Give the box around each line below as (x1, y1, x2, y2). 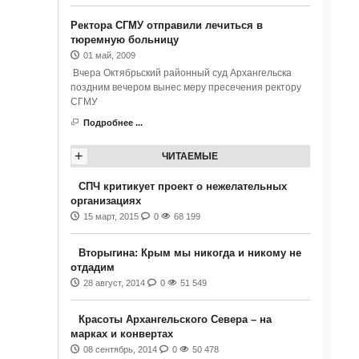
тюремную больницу (70, 34, 179, 46)
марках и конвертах (70, 328, 173, 340)
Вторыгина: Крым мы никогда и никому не (78, 247, 301, 259)
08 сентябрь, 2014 (83, 345, 157, 354)
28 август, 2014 (83, 278, 145, 288)
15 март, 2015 (83, 212, 139, 221)
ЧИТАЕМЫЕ (162, 151, 218, 162)
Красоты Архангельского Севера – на (78, 313, 272, 325)
